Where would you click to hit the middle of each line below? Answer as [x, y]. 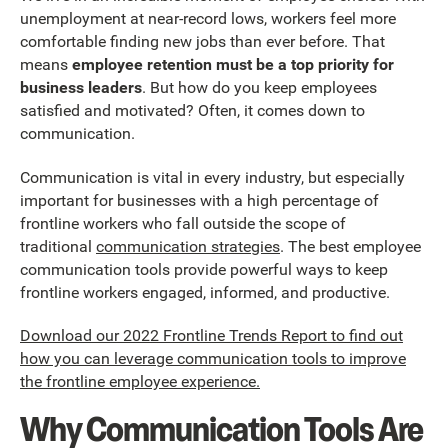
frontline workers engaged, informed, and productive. [205, 292]
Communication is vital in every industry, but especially [212, 177]
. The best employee [350, 246]
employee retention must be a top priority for [233, 65]
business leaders [81, 88]
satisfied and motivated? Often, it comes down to [192, 111]
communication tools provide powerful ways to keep [204, 269]
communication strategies [188, 246]
